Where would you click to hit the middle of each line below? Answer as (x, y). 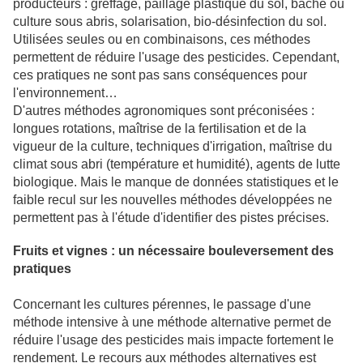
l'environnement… (65, 92)
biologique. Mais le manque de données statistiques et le (176, 181)
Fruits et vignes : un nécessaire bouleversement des (173, 250)
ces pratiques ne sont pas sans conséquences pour (160, 75)
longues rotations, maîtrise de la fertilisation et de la (160, 128)
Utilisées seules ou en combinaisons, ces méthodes (162, 39)
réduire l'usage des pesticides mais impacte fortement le (173, 340)
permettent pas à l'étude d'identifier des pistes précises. (171, 217)
